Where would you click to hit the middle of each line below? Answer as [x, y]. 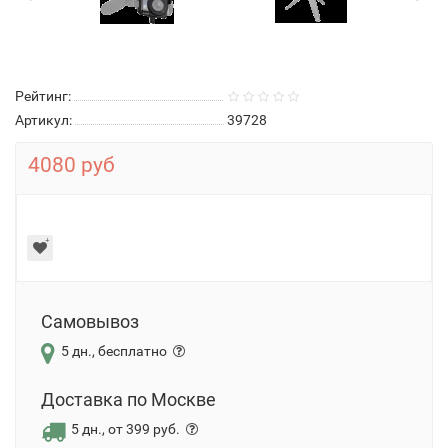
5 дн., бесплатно [114, 351]
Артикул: [43, 120]
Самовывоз [90, 321]
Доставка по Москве [128, 399]
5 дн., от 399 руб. [125, 429]
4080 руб [71, 165]
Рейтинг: [43, 96]
